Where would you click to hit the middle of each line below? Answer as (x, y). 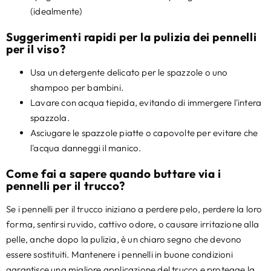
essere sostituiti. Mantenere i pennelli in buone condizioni (119, 255)
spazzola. (50, 118)
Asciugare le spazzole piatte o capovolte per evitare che (144, 133)
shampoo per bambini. (77, 88)
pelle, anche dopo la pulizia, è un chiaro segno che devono (124, 240)
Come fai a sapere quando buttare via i (114, 174)
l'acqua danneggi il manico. (86, 148)
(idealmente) (57, 11)
